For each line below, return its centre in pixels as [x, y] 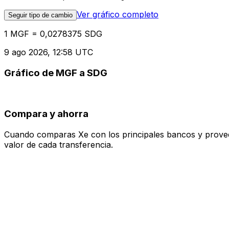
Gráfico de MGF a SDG [56, 73]
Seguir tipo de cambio [40, 15]
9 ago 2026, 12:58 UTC [49, 52]
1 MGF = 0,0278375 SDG [53, 34]
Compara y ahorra [46, 114]
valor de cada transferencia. [59, 144]
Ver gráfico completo [118, 15]
